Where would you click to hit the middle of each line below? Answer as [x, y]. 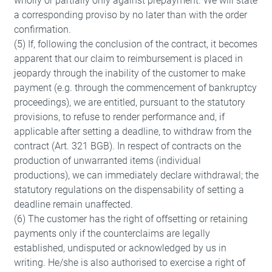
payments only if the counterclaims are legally [112, 233]
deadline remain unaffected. [73, 204]
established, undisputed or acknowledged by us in [120, 248]
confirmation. [42, 29]
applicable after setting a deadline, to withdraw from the [132, 131]
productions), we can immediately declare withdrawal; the [136, 175]
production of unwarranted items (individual [107, 161]
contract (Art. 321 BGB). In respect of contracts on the [127, 146]
